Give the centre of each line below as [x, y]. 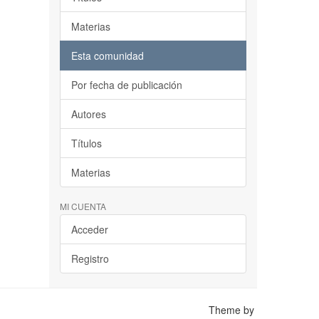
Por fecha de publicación [126, 85]
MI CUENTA [83, 206]
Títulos [86, 143]
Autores [88, 114]
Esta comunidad [107, 56]
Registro [90, 258]
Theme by [233, 310]
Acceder [89, 229]
